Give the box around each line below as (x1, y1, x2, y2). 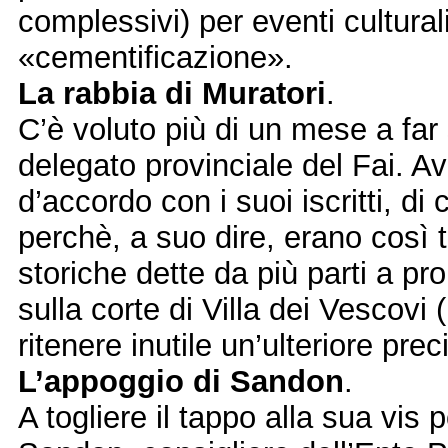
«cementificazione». (18, 40, 293, 76)
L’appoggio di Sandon (18, 364, 344, 400)
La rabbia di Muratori (18, 76, 326, 112)
